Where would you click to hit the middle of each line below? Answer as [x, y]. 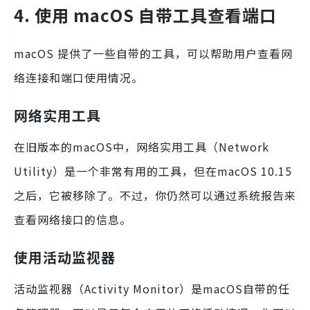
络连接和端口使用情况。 [79, 78]
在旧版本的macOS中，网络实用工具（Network [142, 147]
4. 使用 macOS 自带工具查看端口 [145, 15]
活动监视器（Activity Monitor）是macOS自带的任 [152, 289]
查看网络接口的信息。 [73, 220]
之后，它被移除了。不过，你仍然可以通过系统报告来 [155, 195]
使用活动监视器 [65, 257]
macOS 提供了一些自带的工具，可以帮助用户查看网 [153, 54]
